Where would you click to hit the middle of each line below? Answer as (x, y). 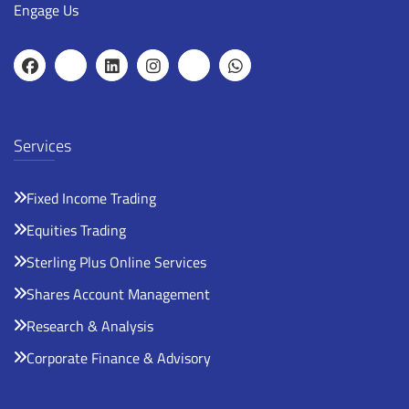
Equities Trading (76, 230)
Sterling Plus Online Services (116, 262)
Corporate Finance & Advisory (119, 357)
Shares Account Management (118, 294)
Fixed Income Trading (91, 198)
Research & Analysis (90, 325)
